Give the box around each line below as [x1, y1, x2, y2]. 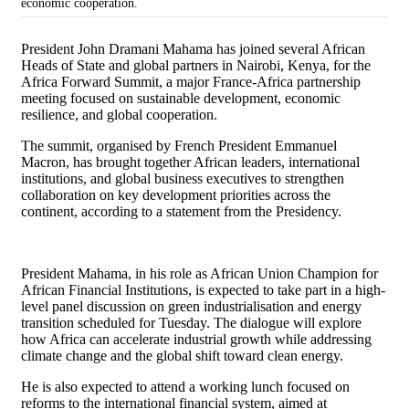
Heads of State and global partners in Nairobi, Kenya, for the [21, 58, 371, 74]
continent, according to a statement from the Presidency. [21, 204, 341, 220]
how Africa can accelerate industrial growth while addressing [21, 331, 372, 348]
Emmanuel [275, 138, 337, 154]
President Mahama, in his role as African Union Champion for [21, 266, 378, 282]
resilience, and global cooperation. [21, 107, 217, 123]
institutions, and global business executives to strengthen [21, 171, 344, 187]
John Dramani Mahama [78, 41, 213, 58]
